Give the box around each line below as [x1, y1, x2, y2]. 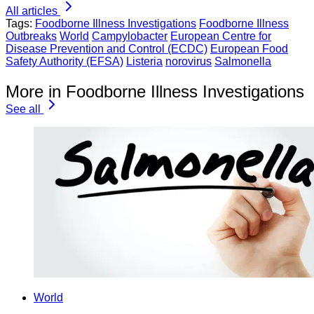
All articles [6, 5, 57, 18]
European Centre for [170, 30, 271, 43]
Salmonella [214, 55, 271, 68]
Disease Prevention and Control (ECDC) [6, 43, 207, 55]
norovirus [165, 55, 212, 68]
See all [6, 103, 41, 116]
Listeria [126, 55, 163, 68]
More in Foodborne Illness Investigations [6, 82, 304, 102]
